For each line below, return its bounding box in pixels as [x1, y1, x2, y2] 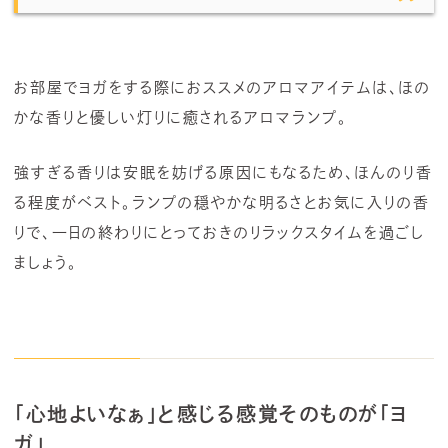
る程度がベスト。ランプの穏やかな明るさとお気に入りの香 [14, 194, 430, 210]
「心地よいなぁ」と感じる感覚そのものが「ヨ [14, 403, 409, 424]
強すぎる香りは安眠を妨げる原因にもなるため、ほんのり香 [14, 164, 433, 180]
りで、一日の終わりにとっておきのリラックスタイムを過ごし [14, 224, 425, 240]
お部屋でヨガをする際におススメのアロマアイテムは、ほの [14, 79, 431, 95]
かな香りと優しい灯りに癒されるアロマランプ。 [14, 109, 348, 125]
